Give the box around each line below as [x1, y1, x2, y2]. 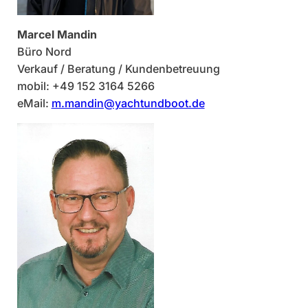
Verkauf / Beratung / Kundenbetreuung [16, 61, 220, 76]
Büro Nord [16, 44, 71, 58]
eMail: [16, 96, 52, 110]
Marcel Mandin [16, 27, 97, 41]
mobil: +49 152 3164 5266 [16, 78, 155, 93]
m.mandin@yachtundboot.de [51, 96, 205, 110]
